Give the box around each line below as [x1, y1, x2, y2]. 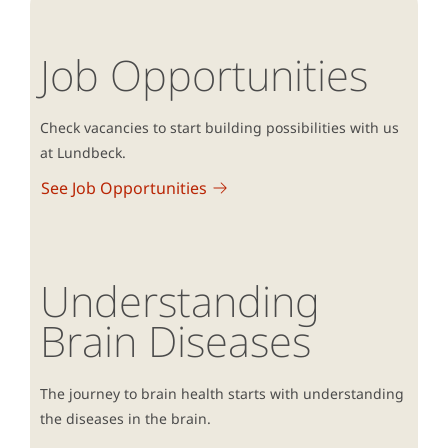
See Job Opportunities [41, 177, 207, 200]
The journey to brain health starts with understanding [40, 384, 404, 404]
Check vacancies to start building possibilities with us [40, 118, 399, 138]
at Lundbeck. [40, 143, 130, 163]
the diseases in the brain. [40, 409, 211, 429]
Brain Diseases [40, 312, 311, 370]
